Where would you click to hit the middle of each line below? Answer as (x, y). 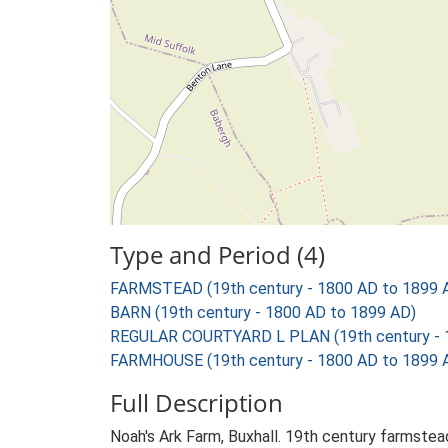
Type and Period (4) (217, 254)
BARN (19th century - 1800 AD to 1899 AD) (263, 312)
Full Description (196, 402)
